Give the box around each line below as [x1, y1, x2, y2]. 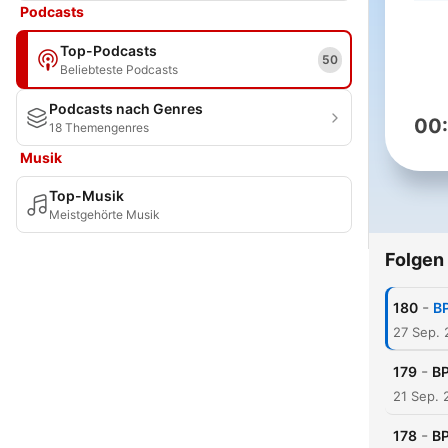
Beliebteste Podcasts [60, 62, 178, 77]
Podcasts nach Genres [49, 100, 203, 117]
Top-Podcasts [60, 42, 157, 59]
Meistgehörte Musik [49, 207, 160, 222]
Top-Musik [49, 187, 124, 204]
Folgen [385, 249, 444, 270]
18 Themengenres [49, 120, 149, 135]
